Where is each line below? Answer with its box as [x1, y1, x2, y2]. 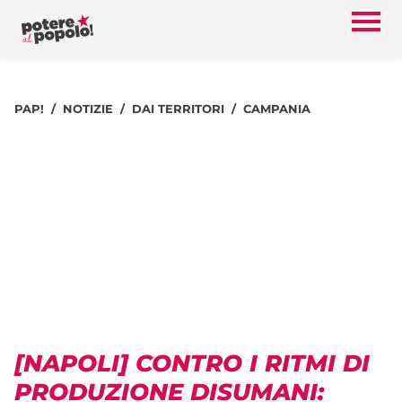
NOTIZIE [63, 101, 113, 116]
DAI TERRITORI [132, 101, 224, 116]
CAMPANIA [243, 101, 310, 116]
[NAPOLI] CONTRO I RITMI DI [14, 348, 370, 378]
